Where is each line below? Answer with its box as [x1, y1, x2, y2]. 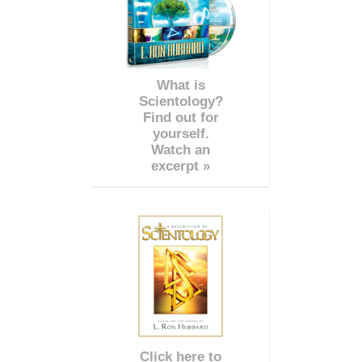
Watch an [151, 141, 210, 158]
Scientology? [138, 93, 223, 109]
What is [156, 77, 205, 93]
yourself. [152, 125, 209, 141]
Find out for [142, 109, 219, 125]
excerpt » [151, 158, 210, 174]
